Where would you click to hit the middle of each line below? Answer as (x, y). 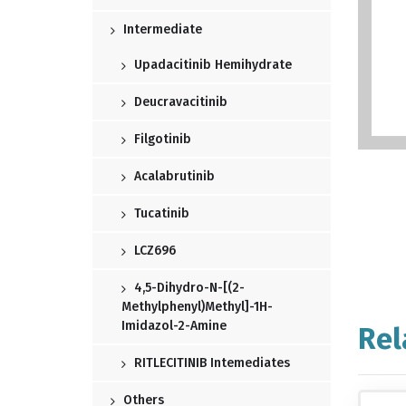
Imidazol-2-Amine (174, 326)
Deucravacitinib (179, 102)
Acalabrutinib (173, 177)
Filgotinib (161, 140)
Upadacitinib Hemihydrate (211, 65)
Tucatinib (160, 214)
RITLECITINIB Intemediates (210, 363)
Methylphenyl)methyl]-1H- (197, 307)
